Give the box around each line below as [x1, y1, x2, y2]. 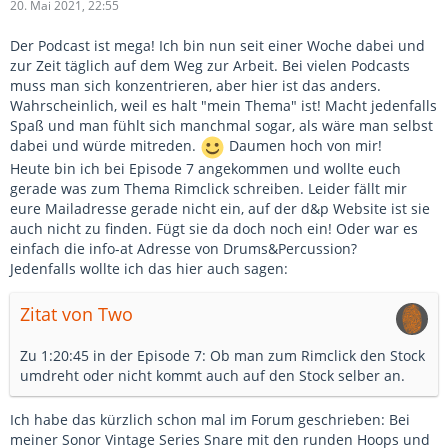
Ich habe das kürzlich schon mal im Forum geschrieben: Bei [10, 410, 410, 429]
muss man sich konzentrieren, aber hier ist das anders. [10, 76, 381, 95]
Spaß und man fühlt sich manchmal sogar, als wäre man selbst [10, 116, 433, 135]
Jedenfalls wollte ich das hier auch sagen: [10, 259, 288, 278]
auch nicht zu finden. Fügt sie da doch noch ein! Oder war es [10, 219, 418, 238]
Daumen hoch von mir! [225, 136, 382, 156]
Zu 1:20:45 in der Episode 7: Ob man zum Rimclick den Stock [20, 346, 425, 365]
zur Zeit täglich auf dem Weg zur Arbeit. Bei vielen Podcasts [10, 56, 410, 75]
